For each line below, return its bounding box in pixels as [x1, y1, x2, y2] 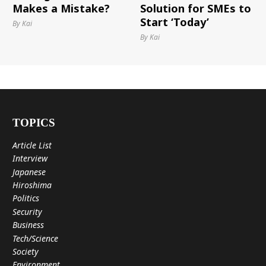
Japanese [12, 166, 46, 178]
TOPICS [12, 116, 55, 129]
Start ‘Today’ [140, 14, 209, 29]
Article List [12, 139, 52, 151]
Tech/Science [12, 232, 58, 244]
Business [12, 219, 44, 231]
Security [12, 205, 42, 217]
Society [12, 245, 39, 257]
